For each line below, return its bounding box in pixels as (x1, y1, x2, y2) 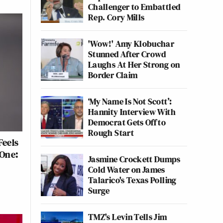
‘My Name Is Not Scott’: (88, 95, 172, 108)
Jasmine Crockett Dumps (88, 153, 180, 165)
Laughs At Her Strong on (88, 58, 180, 71)
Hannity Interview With (88, 106, 176, 118)
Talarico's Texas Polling (88, 174, 177, 186)
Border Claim (88, 69, 138, 81)
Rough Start (88, 126, 134, 139)
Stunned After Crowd (88, 48, 166, 60)
